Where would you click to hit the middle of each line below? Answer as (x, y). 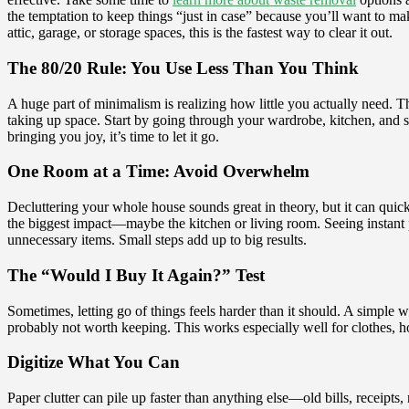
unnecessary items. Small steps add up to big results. (157, 240)
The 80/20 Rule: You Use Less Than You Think (183, 68)
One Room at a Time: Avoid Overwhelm (158, 172)
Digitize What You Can (94, 362)
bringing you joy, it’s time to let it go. (113, 136)
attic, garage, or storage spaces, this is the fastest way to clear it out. (200, 33)
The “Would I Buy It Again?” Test (136, 275)
